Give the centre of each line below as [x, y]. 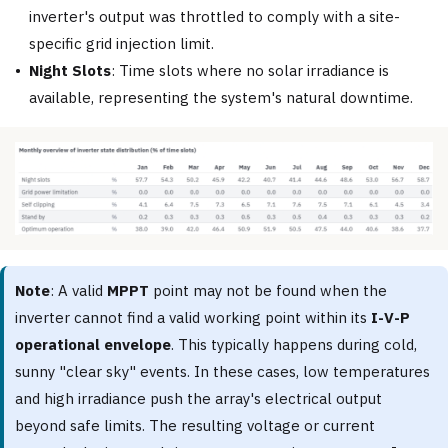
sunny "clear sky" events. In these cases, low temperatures [223, 371]
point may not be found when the [270, 290]
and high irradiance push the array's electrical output [199, 398]
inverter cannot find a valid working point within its [191, 317]
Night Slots [70, 71]
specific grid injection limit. [121, 44]
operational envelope [93, 344]
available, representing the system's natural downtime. [221, 98]
